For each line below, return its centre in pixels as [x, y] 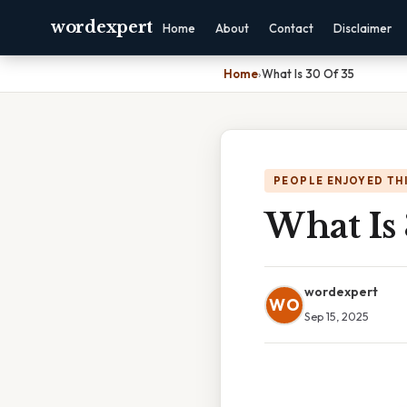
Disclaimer [362, 28]
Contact [291, 28]
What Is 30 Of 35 [308, 74]
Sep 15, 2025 [337, 316]
